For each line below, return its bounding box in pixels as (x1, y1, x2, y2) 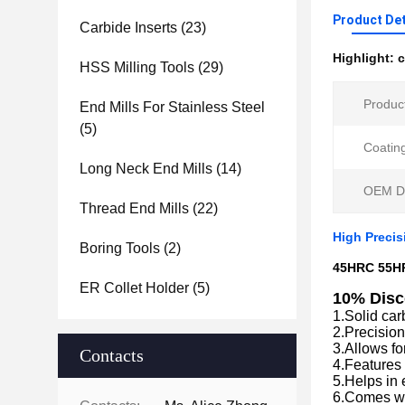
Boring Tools (80, 240, 160, 256)
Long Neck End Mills (80, 161, 212, 176)
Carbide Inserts (80, 20, 177, 35)
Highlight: (333, 51, 398, 65)
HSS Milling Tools (80, 60, 194, 75)
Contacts (80, 345, 144, 365)
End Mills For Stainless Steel (80, 99, 265, 115)
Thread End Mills (80, 201, 189, 216)
